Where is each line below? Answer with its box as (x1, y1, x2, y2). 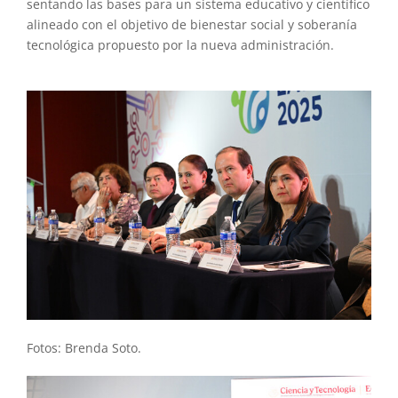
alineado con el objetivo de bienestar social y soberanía (26, 15, 357, 33)
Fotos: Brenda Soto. (26, 339, 141, 357)
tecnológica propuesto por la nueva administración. (26, 36, 334, 53)
